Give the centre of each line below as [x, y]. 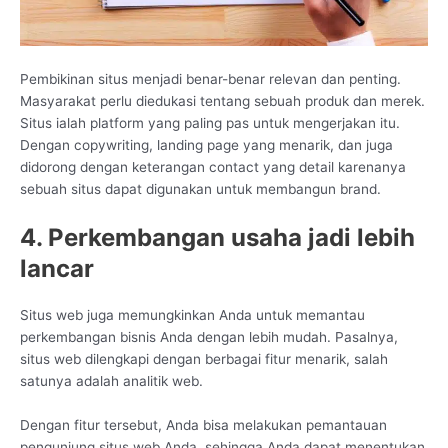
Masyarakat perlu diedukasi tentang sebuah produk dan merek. [222, 101]
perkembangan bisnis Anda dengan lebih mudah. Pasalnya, [209, 336]
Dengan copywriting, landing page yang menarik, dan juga [206, 145]
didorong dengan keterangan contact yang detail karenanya [213, 167]
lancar [57, 268]
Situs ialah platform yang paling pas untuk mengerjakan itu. [210, 123]
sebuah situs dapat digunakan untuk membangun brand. [200, 189]
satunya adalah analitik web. [111, 380]
